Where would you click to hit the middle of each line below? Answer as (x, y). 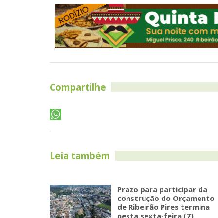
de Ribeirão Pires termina (163, 207)
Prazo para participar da (162, 190)
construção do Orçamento (166, 198)
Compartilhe (78, 87)
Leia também (80, 156)
